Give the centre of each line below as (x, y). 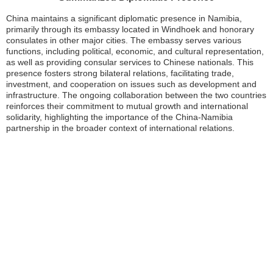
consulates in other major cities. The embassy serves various (124, 40)
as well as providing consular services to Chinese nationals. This (130, 62)
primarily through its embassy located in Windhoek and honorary (130, 29)
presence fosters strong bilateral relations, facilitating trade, (120, 73)
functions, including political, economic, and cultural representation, (135, 51)
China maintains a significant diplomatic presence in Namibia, (124, 18)
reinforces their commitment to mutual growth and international (127, 106)
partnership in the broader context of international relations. (120, 128)
